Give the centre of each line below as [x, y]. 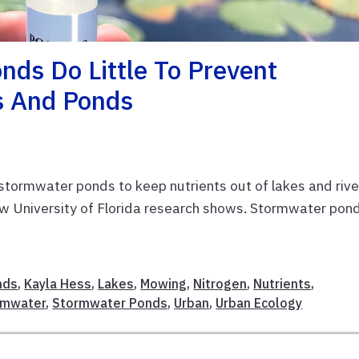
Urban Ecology [259, 303]
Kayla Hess [58, 283]
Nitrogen [220, 283]
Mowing [164, 283]
